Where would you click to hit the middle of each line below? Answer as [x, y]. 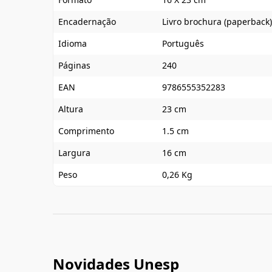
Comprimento [86, 131]
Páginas [74, 65]
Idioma [73, 43]
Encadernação [87, 22]
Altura [71, 109]
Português [183, 43]
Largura [74, 153]
